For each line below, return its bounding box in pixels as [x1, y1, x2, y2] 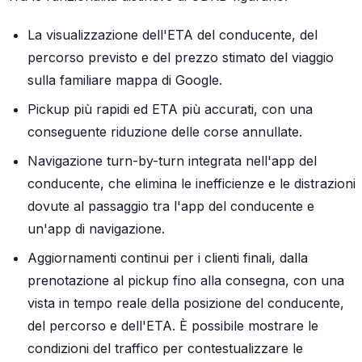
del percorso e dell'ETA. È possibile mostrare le [27, 318, 318, 335]
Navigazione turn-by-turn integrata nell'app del [27, 153, 317, 170]
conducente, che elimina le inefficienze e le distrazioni [27, 175, 356, 192]
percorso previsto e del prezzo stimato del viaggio [27, 49, 334, 66]
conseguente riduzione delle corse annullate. [27, 124, 302, 141]
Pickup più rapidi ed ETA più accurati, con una [27, 101, 313, 118]
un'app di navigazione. [27, 221, 165, 238]
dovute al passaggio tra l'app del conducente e [27, 198, 314, 215]
